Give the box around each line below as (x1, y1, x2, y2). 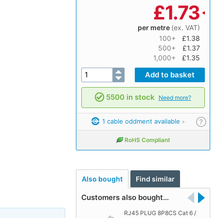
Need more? (158, 93, 191, 101)
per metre (137, 23, 171, 32)
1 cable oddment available (100, 117, 180, 125)
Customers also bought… (81, 193, 169, 202)
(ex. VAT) (171, 23, 200, 32)
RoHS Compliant (124, 136, 170, 144)
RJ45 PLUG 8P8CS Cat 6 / (124, 209, 196, 217)
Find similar (136, 175, 175, 183)
